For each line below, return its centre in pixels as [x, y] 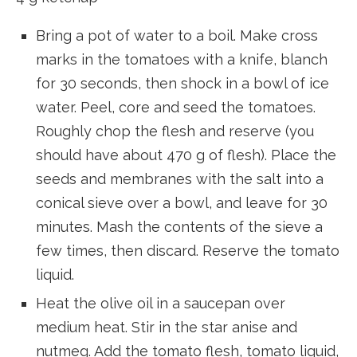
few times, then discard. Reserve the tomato [188, 250]
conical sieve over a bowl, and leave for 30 [182, 202]
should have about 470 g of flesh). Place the [186, 155]
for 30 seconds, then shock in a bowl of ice [182, 83]
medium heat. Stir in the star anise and [167, 327]
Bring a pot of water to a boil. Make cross [177, 35]
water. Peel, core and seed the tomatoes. [176, 107]
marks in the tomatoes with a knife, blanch [182, 59]
